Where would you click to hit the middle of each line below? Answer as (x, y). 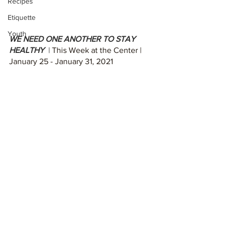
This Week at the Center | (98, 50)
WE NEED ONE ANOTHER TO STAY (73, 39)
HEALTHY (29, 50)
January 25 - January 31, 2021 (61, 61)
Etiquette (22, 17)
